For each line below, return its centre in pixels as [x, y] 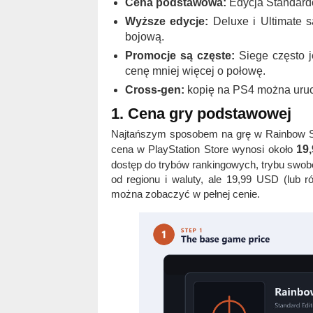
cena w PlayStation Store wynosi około [204, 150]
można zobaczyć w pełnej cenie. [185, 194]
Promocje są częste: [180, 56]
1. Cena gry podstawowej [201, 114]
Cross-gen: [154, 90]
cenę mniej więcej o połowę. [195, 71]
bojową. [144, 37]
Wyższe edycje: [167, 22]
